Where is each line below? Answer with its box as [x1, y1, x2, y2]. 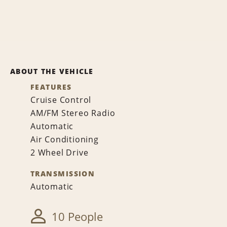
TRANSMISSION [30, 169, 95, 178]
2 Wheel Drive [30, 147, 89, 158]
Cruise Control [30, 94, 92, 105]
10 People [52, 209, 103, 224]
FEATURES [30, 82, 72, 92]
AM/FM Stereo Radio [30, 107, 116, 119]
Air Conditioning [30, 134, 99, 145]
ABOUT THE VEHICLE [10, 66, 94, 76]
